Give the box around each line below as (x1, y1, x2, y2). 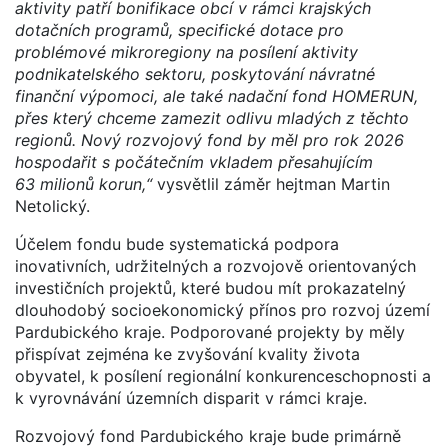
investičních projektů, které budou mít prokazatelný (15, 277, 406, 298)
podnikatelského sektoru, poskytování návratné (15, 63, 375, 84)
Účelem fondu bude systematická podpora (15, 233, 339, 254)
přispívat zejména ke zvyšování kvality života (15, 343, 360, 364)
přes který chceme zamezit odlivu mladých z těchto (15, 107, 409, 128)
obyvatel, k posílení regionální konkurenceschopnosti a (15, 365, 431, 386)
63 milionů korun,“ (15, 173, 152, 194)
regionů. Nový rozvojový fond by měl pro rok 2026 (15, 129, 404, 150)
